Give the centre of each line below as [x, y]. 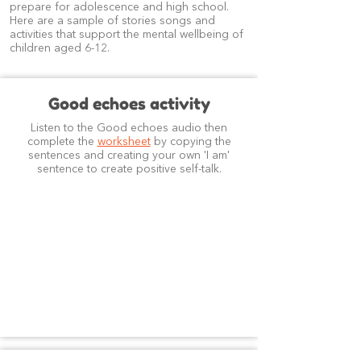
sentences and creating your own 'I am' [129, 156]
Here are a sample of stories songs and [112, 21]
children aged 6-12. [60, 48]
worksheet [124, 142]
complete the [62, 142]
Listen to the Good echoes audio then [129, 128]
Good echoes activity [129, 104]
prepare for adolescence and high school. [119, 7]
